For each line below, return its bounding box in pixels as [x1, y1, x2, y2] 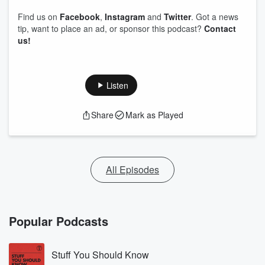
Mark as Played [125, 109, 183, 121]
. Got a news [191, 11, 238, 22]
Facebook [60, 11, 100, 22]
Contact [204, 22, 236, 34]
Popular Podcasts [9, 212, 108, 230]
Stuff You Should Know [51, 248, 149, 261]
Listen [106, 79, 128, 91]
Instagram [105, 11, 145, 22]
